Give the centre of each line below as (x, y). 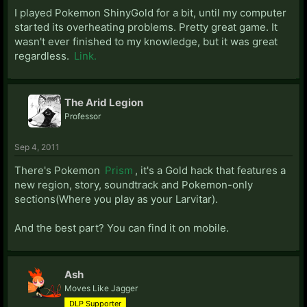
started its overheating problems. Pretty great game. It (146, 27)
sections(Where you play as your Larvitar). (116, 199)
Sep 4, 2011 (37, 147)
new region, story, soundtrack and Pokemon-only (134, 184)
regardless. (43, 56)
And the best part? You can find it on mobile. (122, 228)
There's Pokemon (59, 170)
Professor (83, 116)
